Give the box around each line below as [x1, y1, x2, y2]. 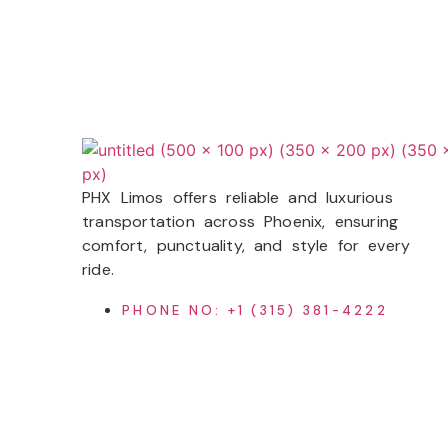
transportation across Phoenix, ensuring [82, 211, 399, 233]
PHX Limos [82, 187, 164, 209]
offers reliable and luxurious [163, 187, 393, 209]
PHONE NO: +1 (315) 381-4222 [122, 301, 388, 319]
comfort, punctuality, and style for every [82, 235, 411, 257]
